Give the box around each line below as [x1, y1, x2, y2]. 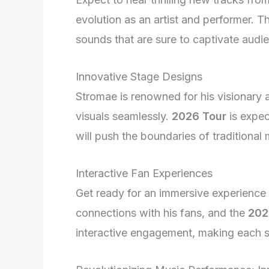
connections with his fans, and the [76, 206, 248, 219]
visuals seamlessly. [76, 109, 172, 122]
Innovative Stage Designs [76, 70, 202, 83]
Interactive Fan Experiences [76, 166, 213, 180]
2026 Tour [172, 109, 226, 122]
